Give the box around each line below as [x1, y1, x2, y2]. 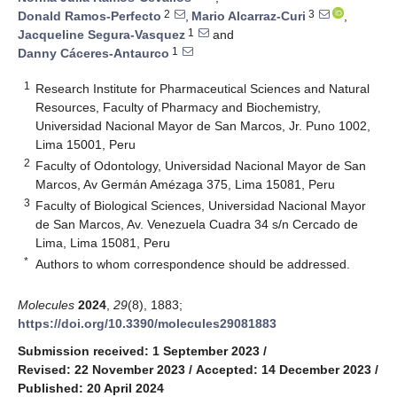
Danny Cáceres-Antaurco [18, 46, 169, 61]
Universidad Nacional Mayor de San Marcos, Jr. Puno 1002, [35, 118, 371, 133]
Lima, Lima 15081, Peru [35, 235, 171, 250]
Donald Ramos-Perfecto [18, 9, 161, 24]
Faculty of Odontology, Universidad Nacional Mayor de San [35, 158, 367, 173]
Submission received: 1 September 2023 [18, 343, 260, 358]
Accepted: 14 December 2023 [196, 362, 371, 377]
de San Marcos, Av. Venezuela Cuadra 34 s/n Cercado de [35, 216, 359, 231]
